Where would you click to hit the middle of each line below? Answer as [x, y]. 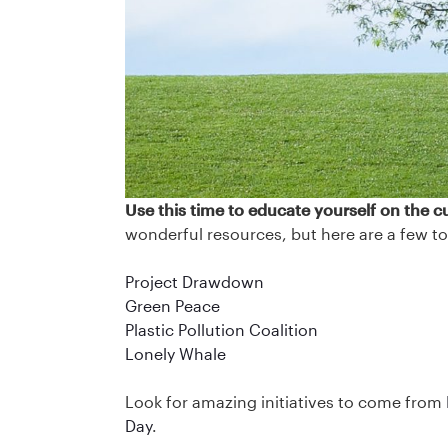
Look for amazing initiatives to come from [285, 402]
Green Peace [172, 306]
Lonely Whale [175, 354]
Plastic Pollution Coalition [221, 330]
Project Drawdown [194, 282]
